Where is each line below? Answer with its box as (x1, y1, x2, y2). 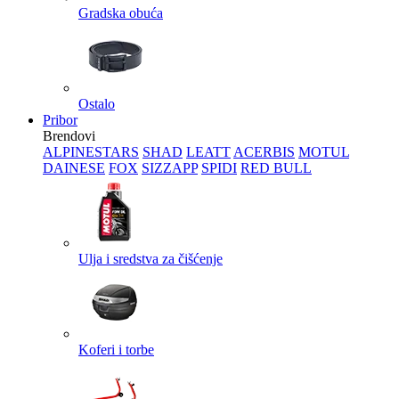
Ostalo (78, 96, 115, 111)
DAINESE (43, 160, 105, 175)
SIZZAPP (142, 160, 198, 175)
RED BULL (240, 160, 312, 175)
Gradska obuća (78, 5, 163, 20)
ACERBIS (233, 144, 295, 159)
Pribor (43, 112, 77, 127)
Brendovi (43, 128, 95, 143)
